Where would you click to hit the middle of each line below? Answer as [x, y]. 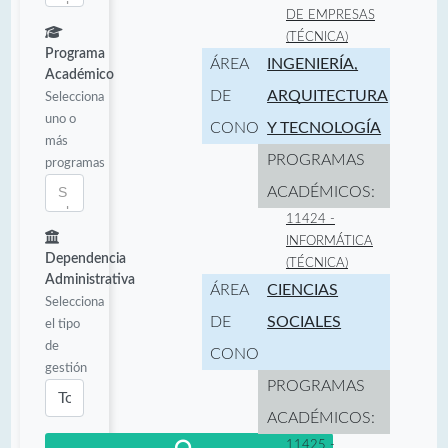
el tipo [62, 323]
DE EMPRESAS [330, 14]
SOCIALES [304, 321]
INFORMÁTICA [329, 240]
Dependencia [85, 258]
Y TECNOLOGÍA [324, 127]
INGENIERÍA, [313, 63]
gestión [66, 367]
